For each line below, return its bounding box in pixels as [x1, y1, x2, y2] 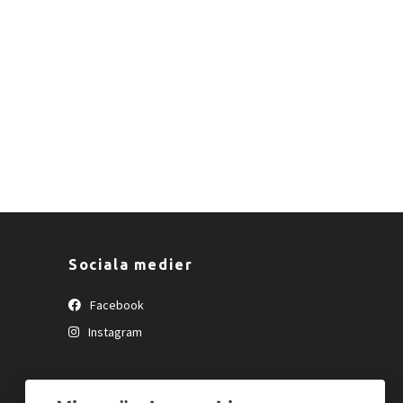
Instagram [85, 323, 142, 340]
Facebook [87, 296, 144, 313]
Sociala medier [68, 255, 193, 273]
